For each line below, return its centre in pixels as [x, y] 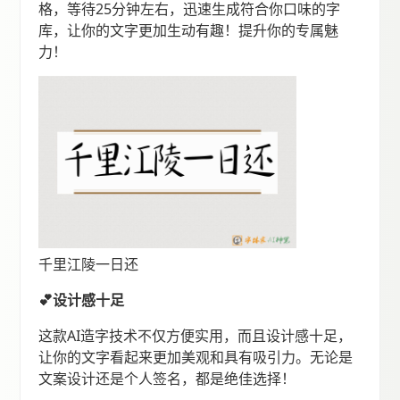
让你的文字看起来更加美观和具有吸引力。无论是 [196, 357]
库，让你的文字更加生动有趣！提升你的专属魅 [189, 31]
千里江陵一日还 [89, 264]
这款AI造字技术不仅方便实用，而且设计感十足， [196, 335]
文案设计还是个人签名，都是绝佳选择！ [167, 378]
